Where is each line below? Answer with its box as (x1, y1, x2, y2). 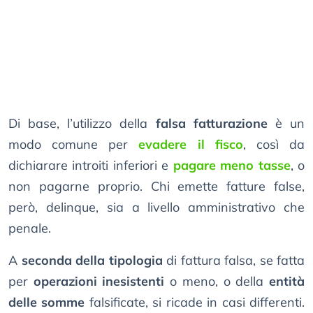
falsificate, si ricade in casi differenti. (85, 294, 305, 311)
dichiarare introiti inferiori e (8, 157, 173, 174)
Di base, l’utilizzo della (8, 115, 156, 132)
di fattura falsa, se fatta (162, 252, 305, 269)
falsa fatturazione (155, 115, 268, 132)
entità (269, 273, 305, 290)
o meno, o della (164, 273, 270, 290)
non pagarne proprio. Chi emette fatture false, (8, 178, 305, 195)
